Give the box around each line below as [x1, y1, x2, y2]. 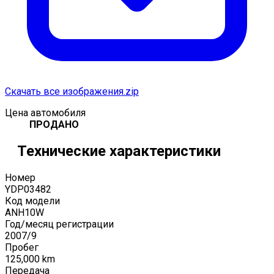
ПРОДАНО [29, 118, 79, 130]
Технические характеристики [17, 142, 221, 160]
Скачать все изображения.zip [5, 85, 139, 97]
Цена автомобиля [5, 106, 86, 119]
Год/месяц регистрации [5, 218, 114, 230]
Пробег [5, 241, 39, 253]
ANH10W [5, 206, 44, 218]
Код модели [5, 194, 60, 207]
